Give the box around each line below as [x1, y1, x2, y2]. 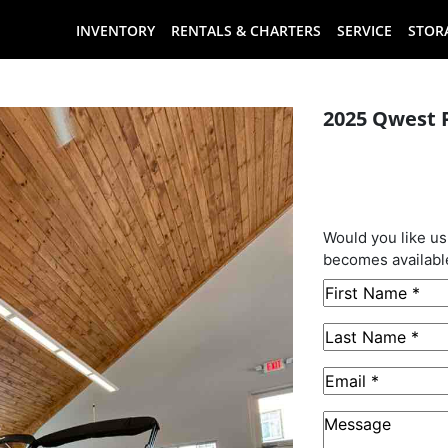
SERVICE [336, 20, 392, 40]
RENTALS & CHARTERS [170, 20, 321, 40]
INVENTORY [75, 20, 155, 40]
